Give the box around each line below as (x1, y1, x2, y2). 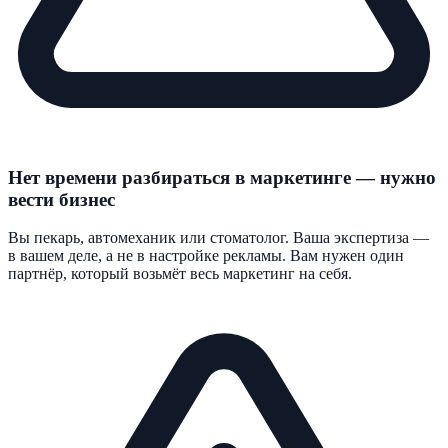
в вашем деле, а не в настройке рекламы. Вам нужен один (8, 247, 404, 265)
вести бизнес (8, 188, 115, 210)
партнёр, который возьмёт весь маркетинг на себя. (8, 265, 352, 283)
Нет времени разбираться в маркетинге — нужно (8, 166, 436, 188)
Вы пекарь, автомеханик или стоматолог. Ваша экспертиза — (8, 229, 429, 247)
